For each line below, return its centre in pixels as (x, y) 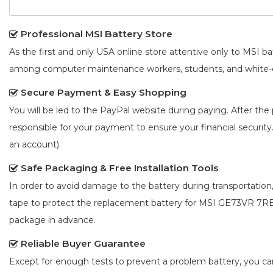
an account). (35, 145)
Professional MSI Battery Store (97, 34)
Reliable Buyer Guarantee (83, 244)
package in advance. (52, 220)
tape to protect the (51, 203)
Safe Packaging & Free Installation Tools (120, 168)
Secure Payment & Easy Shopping (104, 93)
